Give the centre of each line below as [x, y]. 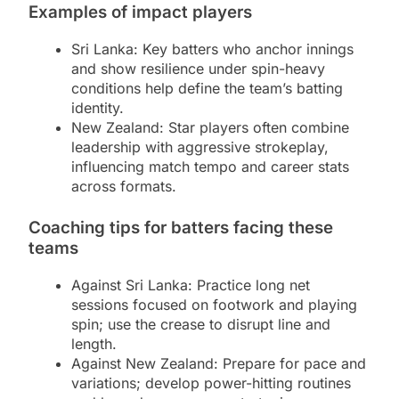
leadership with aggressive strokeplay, [200, 147]
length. [94, 343]
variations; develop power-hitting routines [211, 383]
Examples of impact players [140, 12]
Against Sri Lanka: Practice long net [191, 285]
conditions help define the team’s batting [207, 89]
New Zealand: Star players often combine [210, 128]
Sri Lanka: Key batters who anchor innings [212, 49]
